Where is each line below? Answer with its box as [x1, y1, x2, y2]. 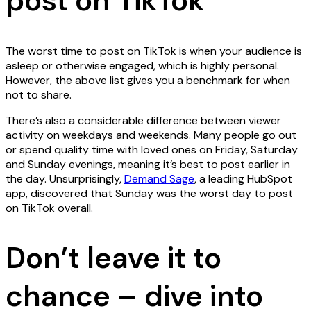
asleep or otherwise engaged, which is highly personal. [6, 58, 279, 73]
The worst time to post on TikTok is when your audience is [6, 43, 302, 58]
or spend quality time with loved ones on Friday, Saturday [6, 142, 298, 157]
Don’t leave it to [6, 239, 221, 278]
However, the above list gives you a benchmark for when [6, 72, 290, 87]
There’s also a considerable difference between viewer [6, 112, 281, 128]
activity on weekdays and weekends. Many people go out [6, 127, 296, 142]
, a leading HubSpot [194, 171, 292, 186]
